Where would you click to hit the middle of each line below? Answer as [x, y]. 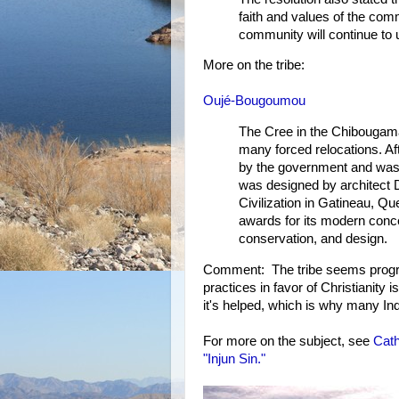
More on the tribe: [254, 65]
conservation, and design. [313, 239]
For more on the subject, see [288, 342]
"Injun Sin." [234, 359]
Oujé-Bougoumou [254, 101]
